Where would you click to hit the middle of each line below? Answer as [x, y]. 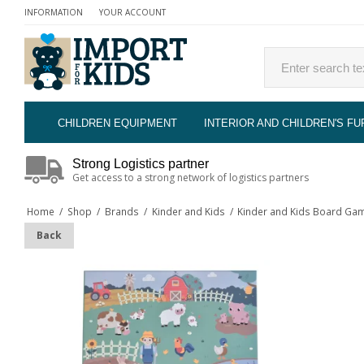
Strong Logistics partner [141, 163]
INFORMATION [54, 12]
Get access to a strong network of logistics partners [191, 177]
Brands [121, 211]
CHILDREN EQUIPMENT [117, 123]
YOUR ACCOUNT [132, 12]
